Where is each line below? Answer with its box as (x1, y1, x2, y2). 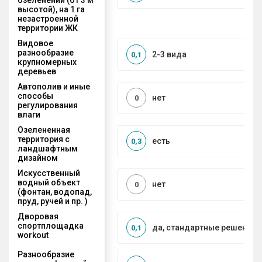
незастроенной (18, 13, 78, 23)
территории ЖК (18, 23, 78, 33)
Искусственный (18, 168, 80, 178)
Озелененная (18, 125, 70, 135)
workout (18, 230, 49, 240)
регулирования (18, 100, 78, 110)
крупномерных (18, 57, 77, 67)
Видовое (18, 38, 53, 48)
